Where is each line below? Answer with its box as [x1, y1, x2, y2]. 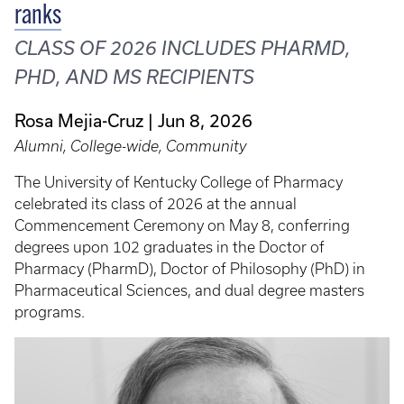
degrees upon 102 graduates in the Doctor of [14, 238, 325, 255]
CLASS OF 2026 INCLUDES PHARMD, [14, 37, 351, 59]
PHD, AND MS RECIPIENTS [14, 66, 254, 87]
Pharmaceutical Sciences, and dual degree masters [14, 281, 364, 298]
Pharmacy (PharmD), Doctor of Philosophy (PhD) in [14, 260, 365, 277]
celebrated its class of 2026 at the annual [14, 195, 297, 212]
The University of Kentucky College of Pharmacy [14, 173, 343, 190]
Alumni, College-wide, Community [14, 137, 246, 154]
